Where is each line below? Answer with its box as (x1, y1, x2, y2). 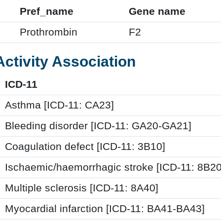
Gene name (129, 5, 185, 17)
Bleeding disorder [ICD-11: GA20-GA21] (5, 119, 191, 132)
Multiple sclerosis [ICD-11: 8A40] (5, 182, 158, 194)
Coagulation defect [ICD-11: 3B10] (5, 140, 165, 152)
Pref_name (20, 5, 74, 17)
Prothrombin (20, 26, 77, 38)
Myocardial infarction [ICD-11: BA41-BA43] (5, 202, 205, 215)
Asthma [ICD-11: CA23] (5, 99, 114, 111)
